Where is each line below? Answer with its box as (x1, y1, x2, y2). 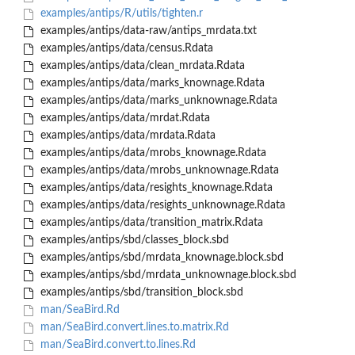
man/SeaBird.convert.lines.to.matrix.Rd (36, 322, 229, 334)
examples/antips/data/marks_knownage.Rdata (36, 78, 265, 90)
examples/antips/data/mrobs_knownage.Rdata (36, 147, 266, 159)
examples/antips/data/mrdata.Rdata (36, 130, 216, 142)
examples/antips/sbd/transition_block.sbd (36, 287, 243, 299)
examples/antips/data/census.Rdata (36, 43, 213, 55)
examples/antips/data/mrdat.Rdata (36, 113, 210, 124)
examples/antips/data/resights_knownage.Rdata (36, 182, 273, 194)
